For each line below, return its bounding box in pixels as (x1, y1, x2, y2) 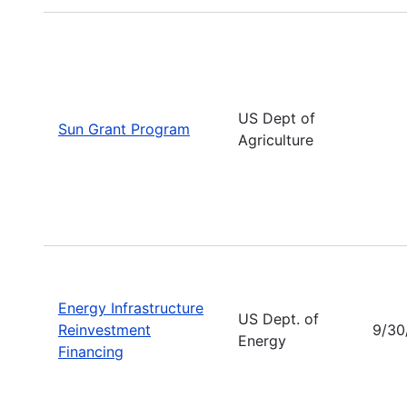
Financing (58, 342, 124, 361)
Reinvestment (58, 320, 151, 339)
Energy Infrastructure (58, 298, 203, 317)
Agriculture (238, 130, 313, 149)
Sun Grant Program (58, 119, 190, 138)
